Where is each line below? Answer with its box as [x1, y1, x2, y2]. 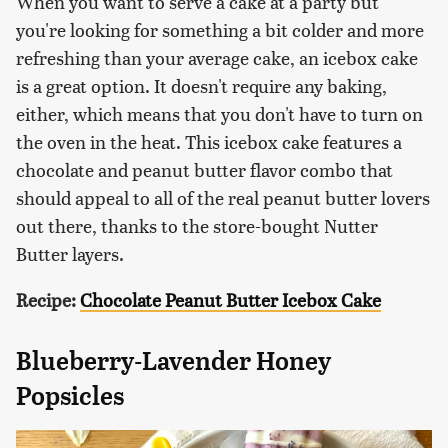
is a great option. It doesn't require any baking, [16, 73, 387, 99]
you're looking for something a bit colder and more [16, 17, 424, 43]
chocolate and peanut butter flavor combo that [16, 157, 393, 183]
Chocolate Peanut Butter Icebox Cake [80, 287, 381, 313]
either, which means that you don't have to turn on [16, 101, 423, 127]
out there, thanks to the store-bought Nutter [16, 213, 378, 239]
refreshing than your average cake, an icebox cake [16, 45, 418, 71]
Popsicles [16, 381, 124, 412]
